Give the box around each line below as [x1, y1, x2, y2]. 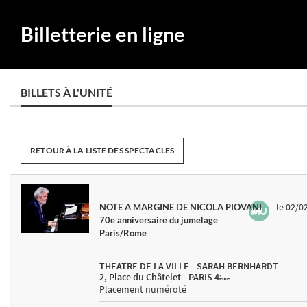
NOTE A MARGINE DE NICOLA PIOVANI [99, 201, 262, 212]
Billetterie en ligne [21, 23, 185, 46]
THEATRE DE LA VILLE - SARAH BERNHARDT [99, 260, 278, 272]
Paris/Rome [99, 228, 147, 238]
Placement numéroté [99, 283, 186, 295]
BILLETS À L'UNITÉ [21, 86, 112, 99]
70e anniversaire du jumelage [99, 214, 218, 225]
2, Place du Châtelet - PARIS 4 [99, 271, 219, 283]
